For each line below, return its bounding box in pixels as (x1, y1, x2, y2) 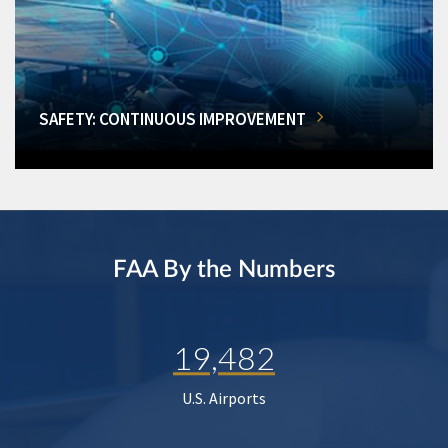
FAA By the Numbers (113, 258, 335, 283)
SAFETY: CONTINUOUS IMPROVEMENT (39, 108, 306, 131)
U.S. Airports (182, 388, 266, 409)
